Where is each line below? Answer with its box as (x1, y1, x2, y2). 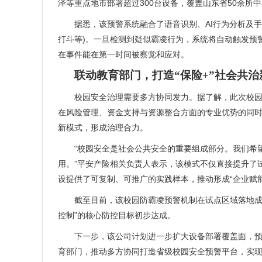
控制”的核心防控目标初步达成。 (58, 211, 175, 220)
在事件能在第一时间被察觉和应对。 (58, 50, 189, 59)
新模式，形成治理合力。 (58, 123, 148, 132)
